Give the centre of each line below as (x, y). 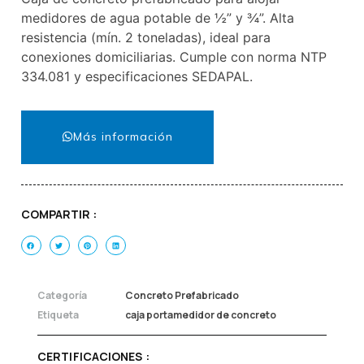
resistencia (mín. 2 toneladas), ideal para (146, 38)
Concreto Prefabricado (182, 295)
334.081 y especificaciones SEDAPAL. (137, 77)
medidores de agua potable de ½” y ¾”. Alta (158, 18)
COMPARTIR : (59, 214)
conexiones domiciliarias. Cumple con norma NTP (174, 57)
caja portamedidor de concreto (201, 314)
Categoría (62, 295)
